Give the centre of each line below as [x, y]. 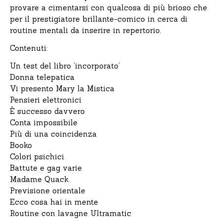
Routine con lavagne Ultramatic [71, 213]
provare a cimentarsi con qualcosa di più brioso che [109, 8]
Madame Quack [39, 179]
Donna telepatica [42, 77]
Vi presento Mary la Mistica [62, 89]
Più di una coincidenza [53, 134]
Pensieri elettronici [46, 100]
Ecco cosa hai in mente [54, 202]
